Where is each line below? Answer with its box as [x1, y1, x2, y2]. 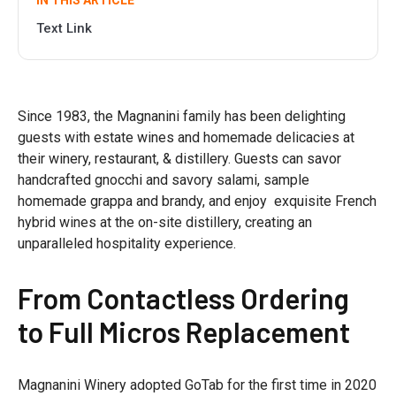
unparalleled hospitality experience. [18, 235, 236, 253]
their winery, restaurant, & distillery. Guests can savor [18, 150, 341, 168]
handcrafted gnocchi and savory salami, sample [18, 171, 309, 189]
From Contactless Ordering [18, 281, 349, 316]
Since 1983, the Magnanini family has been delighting [18, 108, 346, 126]
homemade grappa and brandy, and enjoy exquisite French [18, 193, 377, 210]
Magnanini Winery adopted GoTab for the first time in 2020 [18, 377, 377, 394]
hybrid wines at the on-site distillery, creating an [18, 214, 312, 232]
